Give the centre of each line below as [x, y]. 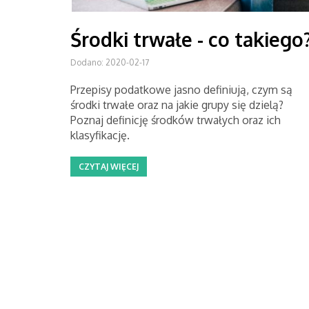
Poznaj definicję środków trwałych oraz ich [176, 120]
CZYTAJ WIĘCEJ [109, 167]
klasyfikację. [100, 135]
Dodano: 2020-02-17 [110, 62]
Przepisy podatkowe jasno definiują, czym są [181, 90]
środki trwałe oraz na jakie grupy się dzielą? [177, 105]
